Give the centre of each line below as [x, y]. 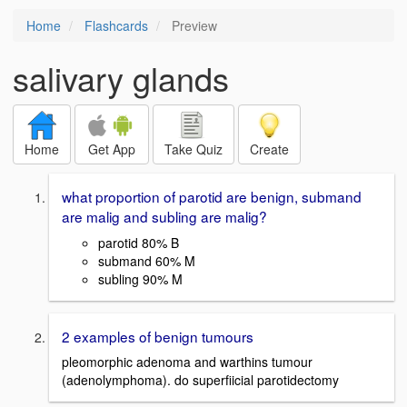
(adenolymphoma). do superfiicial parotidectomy [200, 380]
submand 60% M [147, 260]
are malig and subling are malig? [164, 216]
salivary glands [121, 78]
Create [269, 149]
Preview [193, 25]
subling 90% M [140, 278]
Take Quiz [194, 149]
